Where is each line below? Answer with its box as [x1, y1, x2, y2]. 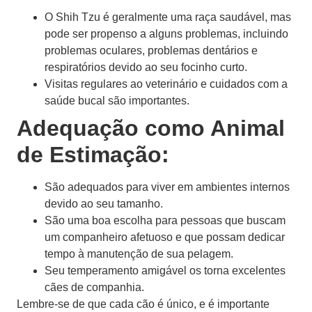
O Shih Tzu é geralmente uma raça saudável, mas [45, 11, 291, 24]
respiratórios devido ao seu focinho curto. [45, 61, 247, 74]
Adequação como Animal [17, 116, 285, 141]
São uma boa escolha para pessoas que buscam [45, 214, 286, 227]
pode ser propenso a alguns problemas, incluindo [45, 28, 288, 40]
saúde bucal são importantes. [45, 95, 189, 107]
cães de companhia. [45, 281, 144, 294]
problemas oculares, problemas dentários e [45, 45, 258, 57]
